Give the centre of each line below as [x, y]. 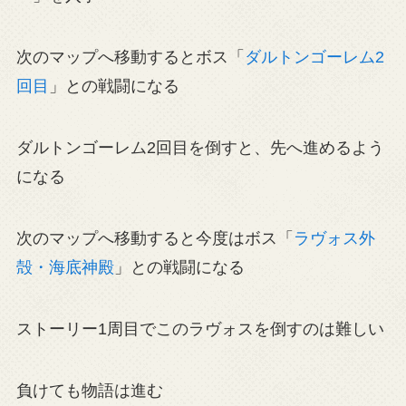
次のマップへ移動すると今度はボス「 [155, 238]
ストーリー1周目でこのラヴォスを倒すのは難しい [200, 329]
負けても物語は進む [89, 390]
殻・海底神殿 [65, 267]
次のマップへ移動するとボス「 [130, 58]
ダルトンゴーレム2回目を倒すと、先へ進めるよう [200, 148]
